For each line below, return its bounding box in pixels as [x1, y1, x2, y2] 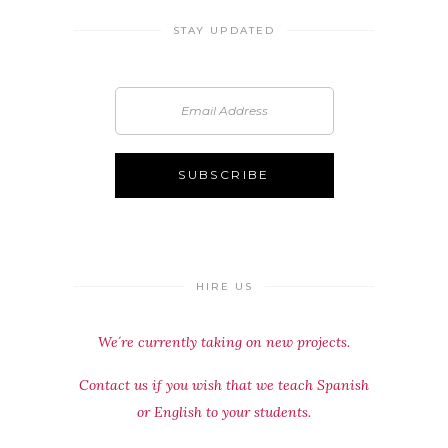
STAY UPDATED [173, 23, 275, 37]
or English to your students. [137, 402, 311, 421]
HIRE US [195, 279, 253, 293]
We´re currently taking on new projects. [98, 332, 350, 351]
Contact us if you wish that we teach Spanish [79, 375, 369, 394]
